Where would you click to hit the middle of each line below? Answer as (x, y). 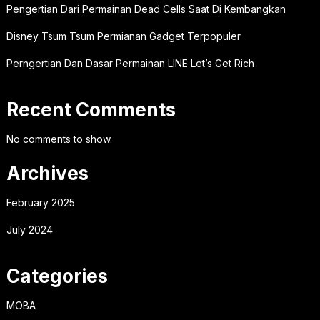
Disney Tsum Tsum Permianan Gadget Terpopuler (123, 36)
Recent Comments (91, 110)
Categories (57, 276)
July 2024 (29, 230)
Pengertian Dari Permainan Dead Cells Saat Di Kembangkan (146, 9)
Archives (47, 173)
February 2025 (40, 202)
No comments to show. (59, 139)
